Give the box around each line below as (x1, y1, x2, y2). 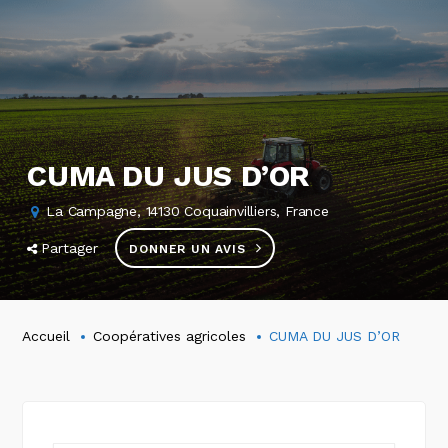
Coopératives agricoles (93, 327, 247, 344)
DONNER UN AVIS (129, 242, 246, 256)
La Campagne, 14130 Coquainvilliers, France (46, 203, 329, 219)
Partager (41, 240, 99, 256)
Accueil (22, 327, 71, 344)
